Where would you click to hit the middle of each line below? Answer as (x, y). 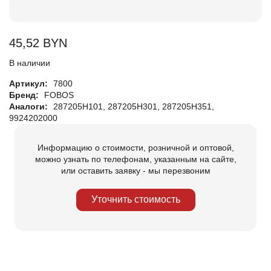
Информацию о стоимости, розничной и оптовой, (135, 147)
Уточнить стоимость (135, 199)
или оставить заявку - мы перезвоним (135, 170)
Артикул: (30, 83)
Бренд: (25, 95)
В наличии (30, 63)
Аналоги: (30, 106)
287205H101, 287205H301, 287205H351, (134, 106)
